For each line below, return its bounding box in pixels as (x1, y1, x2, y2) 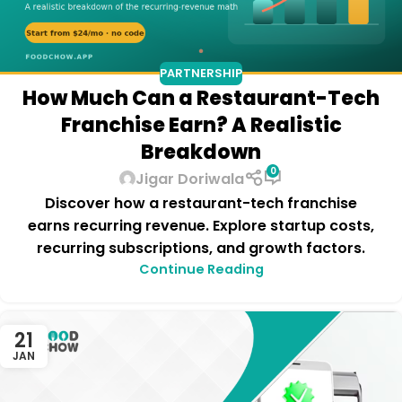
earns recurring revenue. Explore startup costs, (28, 214, 374, 236)
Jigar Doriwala (135, 168, 245, 189)
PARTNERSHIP (160, 66, 242, 81)
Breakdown (141, 137, 261, 166)
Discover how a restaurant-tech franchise (45, 192, 357, 214)
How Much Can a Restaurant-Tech (22, 83, 380, 112)
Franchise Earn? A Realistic (60, 110, 342, 139)
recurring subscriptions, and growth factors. (37, 237, 365, 258)
